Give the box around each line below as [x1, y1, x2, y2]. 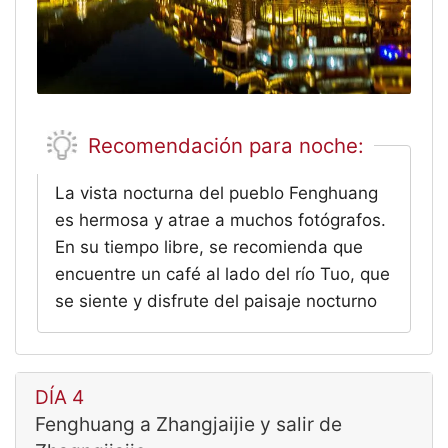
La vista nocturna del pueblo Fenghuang [55, 183, 379, 204]
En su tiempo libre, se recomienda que [55, 237, 364, 258]
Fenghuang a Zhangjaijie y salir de [34, 411, 342, 436]
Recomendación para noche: [88, 132, 365, 158]
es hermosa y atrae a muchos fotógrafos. [55, 210, 387, 231]
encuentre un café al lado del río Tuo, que [55, 264, 391, 285]
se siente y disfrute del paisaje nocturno [55, 291, 378, 312]
